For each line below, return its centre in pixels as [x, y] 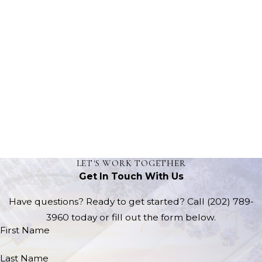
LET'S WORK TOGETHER [131, 163]
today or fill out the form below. [142, 217]
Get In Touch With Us [131, 177]
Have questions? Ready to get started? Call [108, 201]
